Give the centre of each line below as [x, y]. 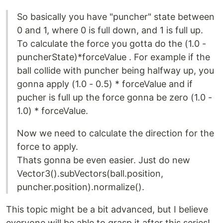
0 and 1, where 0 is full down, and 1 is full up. [110, 30]
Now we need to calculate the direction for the [115, 133]
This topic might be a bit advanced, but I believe [107, 210]
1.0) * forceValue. [53, 111]
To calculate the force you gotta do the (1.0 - [111, 44]
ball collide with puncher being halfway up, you [115, 71]
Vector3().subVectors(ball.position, [90, 174]
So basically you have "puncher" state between [116, 17]
